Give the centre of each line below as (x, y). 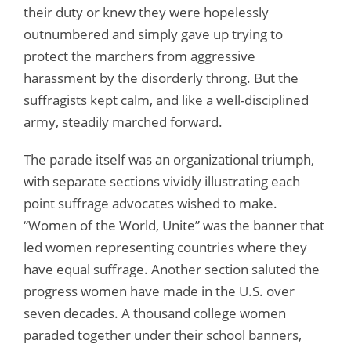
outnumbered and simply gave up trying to (153, 34)
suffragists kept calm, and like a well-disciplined (166, 100)
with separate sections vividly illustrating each (162, 182)
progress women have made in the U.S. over (159, 291)
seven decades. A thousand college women (155, 313)
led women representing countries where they (165, 248)
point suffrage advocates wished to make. (150, 204)
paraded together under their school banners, (163, 335)
